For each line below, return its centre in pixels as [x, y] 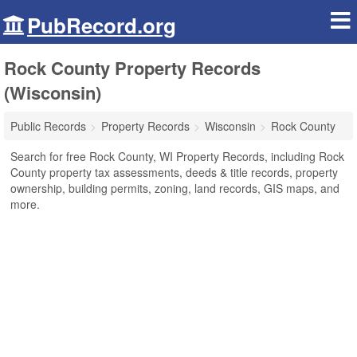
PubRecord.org [102, 25]
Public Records [48, 126]
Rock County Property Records [132, 68]
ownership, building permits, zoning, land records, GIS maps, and [175, 188]
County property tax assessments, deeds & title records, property [174, 172]
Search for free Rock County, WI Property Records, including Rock [177, 156]
